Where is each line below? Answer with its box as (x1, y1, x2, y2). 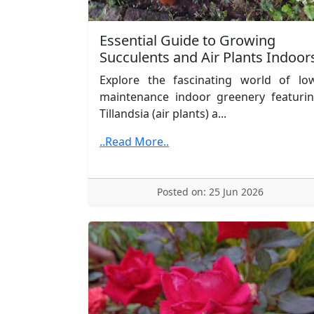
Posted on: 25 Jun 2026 (157, 184, 264, 198)
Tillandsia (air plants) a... (100, 105, 226, 121)
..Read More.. (100, 133, 169, 149)
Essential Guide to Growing (100, 30, 275, 50)
